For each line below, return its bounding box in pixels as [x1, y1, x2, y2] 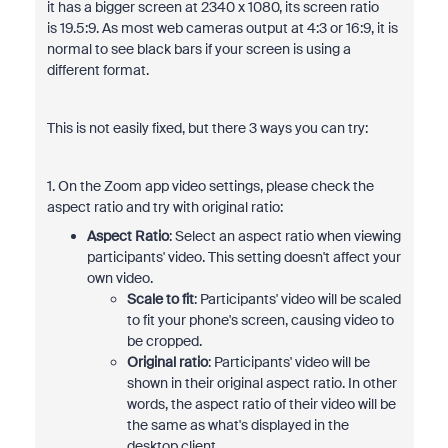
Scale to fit [126, 290, 194, 308]
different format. [46, 61, 149, 79]
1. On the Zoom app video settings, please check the [46, 177, 374, 195]
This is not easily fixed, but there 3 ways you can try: [46, 119, 368, 137]
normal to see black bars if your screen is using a [46, 40, 351, 58]
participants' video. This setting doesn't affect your [86, 248, 401, 266]
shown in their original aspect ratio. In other [126, 374, 397, 392]
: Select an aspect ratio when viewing [168, 227, 401, 245]
